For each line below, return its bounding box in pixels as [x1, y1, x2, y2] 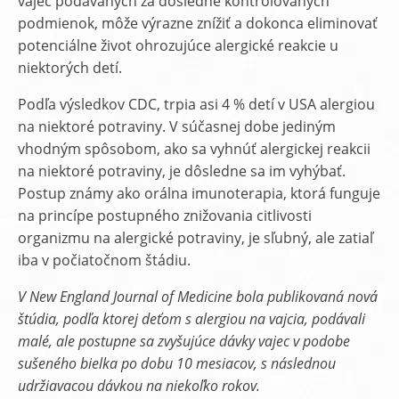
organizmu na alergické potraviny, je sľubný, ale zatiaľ [18, 228, 373, 248]
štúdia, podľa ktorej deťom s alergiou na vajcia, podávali [18, 309, 365, 329]
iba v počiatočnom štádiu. [18, 250, 191, 270]
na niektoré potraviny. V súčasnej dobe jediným [18, 117, 336, 136]
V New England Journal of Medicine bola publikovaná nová [18, 287, 378, 306]
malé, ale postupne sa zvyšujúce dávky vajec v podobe [18, 331, 350, 351]
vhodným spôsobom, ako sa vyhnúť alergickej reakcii [18, 139, 370, 159]
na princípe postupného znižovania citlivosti [18, 206, 312, 225]
